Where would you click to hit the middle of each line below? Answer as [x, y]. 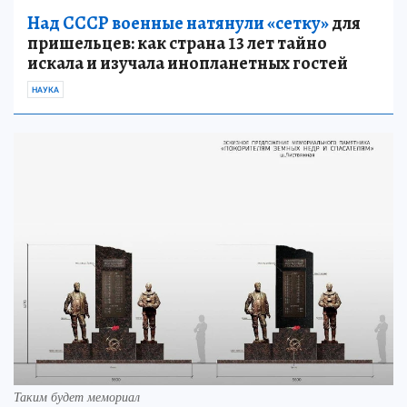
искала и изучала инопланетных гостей [188, 63]
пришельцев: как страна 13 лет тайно [177, 43]
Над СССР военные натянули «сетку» [178, 23]
